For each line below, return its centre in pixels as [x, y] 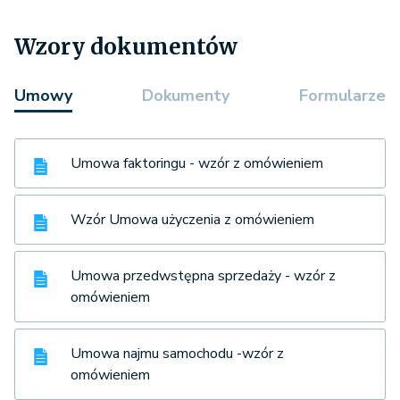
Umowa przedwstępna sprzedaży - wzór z [203, 276]
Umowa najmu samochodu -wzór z [177, 354]
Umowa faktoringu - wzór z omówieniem [197, 164]
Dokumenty [186, 96]
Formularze [342, 96]
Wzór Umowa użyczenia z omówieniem [192, 220]
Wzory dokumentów [126, 47]
